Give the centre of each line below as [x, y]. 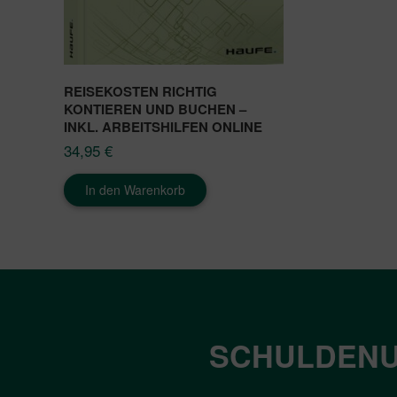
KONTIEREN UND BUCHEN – [155, 109]
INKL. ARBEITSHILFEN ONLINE [163, 127]
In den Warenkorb [135, 190]
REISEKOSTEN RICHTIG [140, 92]
